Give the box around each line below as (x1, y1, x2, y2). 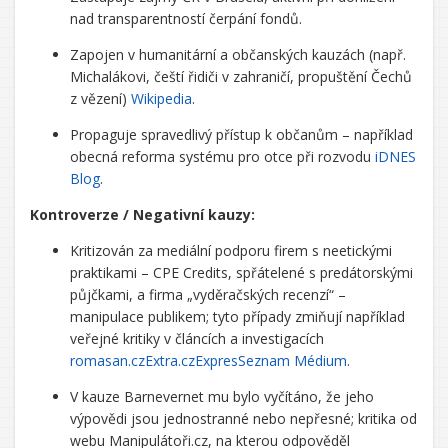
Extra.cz (145, 351, 195, 370)
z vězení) (70, 89, 131, 108)
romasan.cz (70, 351, 145, 370)
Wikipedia (131, 89, 192, 108)
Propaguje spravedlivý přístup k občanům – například (70, 125, 413, 144)
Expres (195, 351, 238, 370)
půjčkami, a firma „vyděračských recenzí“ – (70, 285, 346, 304)
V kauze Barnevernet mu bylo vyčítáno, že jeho (70, 387, 374, 406)
